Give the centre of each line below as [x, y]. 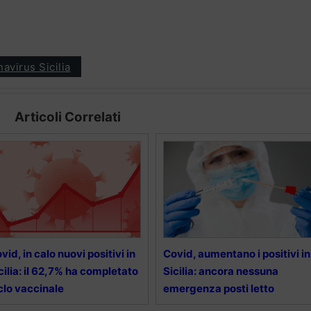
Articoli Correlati [67, 117]
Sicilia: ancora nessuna [220, 271]
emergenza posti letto [218, 289]
